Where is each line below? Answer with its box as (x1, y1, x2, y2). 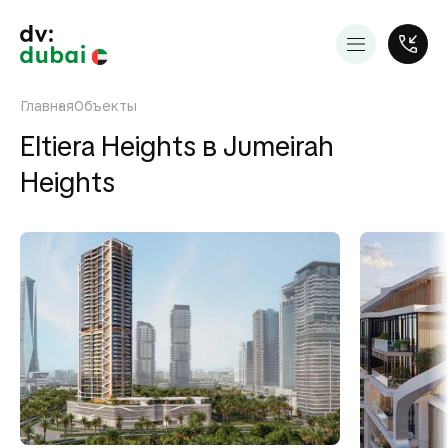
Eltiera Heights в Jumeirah (20, 128, 334, 164)
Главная (20, 97, 74, 114)
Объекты (74, 97, 137, 114)
